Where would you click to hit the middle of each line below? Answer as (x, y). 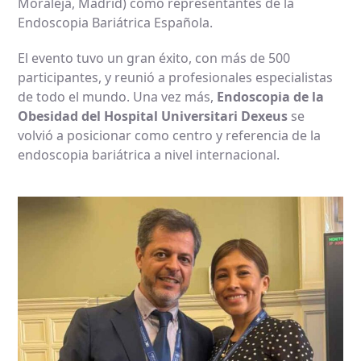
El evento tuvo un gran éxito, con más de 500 (154, 58)
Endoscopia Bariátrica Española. (116, 23)
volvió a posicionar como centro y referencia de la (170, 136)
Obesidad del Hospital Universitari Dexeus (153, 116)
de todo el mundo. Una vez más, (118, 97)
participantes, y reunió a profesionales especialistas (176, 78)
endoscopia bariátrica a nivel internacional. (149, 155)
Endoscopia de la (271, 97)
